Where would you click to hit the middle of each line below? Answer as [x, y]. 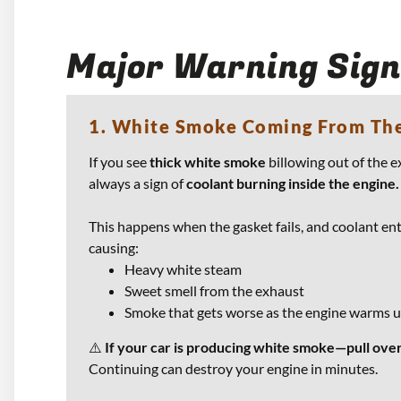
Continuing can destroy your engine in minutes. [233, 369]
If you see [119, 162]
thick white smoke [209, 162]
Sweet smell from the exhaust [214, 291]
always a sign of [137, 183]
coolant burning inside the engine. [293, 183]
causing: [114, 248]
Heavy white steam [183, 269]
